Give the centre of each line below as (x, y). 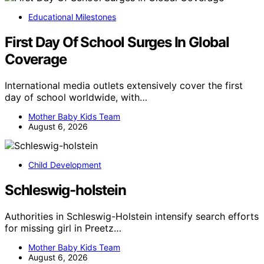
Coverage (36, 60)
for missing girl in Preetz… (63, 228)
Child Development (65, 165)
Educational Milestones (72, 17)
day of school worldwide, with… (76, 97)
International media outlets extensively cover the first (124, 85)
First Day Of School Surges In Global (117, 42)
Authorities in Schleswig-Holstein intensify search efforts (132, 216)
